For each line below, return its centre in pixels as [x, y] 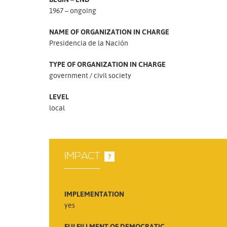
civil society [112, 75]
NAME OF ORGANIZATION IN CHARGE [109, 32]
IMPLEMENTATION [94, 194]
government [69, 75]
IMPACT [82, 156]
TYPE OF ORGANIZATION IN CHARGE [107, 64]
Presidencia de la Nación [89, 43]
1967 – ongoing [73, 10]
